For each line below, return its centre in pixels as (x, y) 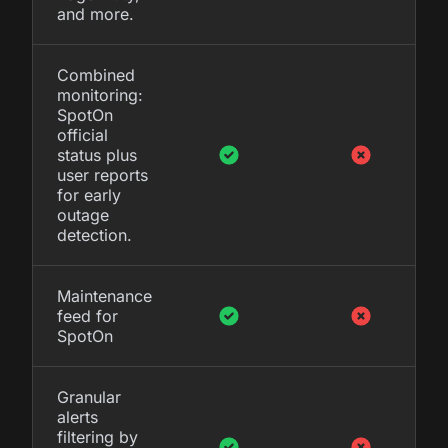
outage (83, 214)
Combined (96, 74)
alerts (77, 416)
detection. (94, 234)
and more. (95, 13)
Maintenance (104, 295)
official (82, 134)
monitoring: (100, 94)
